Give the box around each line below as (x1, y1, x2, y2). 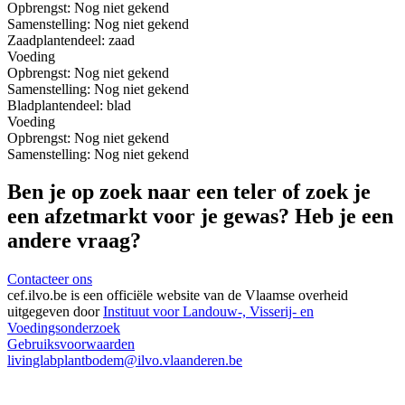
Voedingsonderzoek (7, 320, 120, 336)
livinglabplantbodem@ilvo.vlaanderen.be (7, 353, 242, 369)
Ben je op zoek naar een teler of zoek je (7, 180, 371, 204)
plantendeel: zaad (36, 32, 135, 48)
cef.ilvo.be (7, 287, 67, 304)
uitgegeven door (7, 304, 103, 320)
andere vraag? (7, 229, 141, 253)
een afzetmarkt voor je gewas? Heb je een (7, 204, 393, 229)
